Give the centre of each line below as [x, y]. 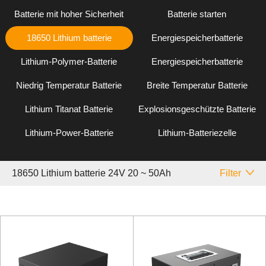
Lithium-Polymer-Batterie [69, 62]
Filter [230, 173]
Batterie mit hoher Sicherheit [69, 14]
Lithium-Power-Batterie [69, 133]
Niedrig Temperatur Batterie [69, 85]
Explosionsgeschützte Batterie [197, 109]
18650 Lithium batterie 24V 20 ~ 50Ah [91, 173]
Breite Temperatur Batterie [197, 85]
